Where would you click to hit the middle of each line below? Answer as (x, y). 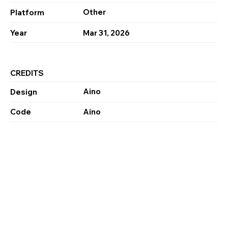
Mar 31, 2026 (106, 33)
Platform (27, 12)
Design (24, 92)
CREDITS (27, 73)
